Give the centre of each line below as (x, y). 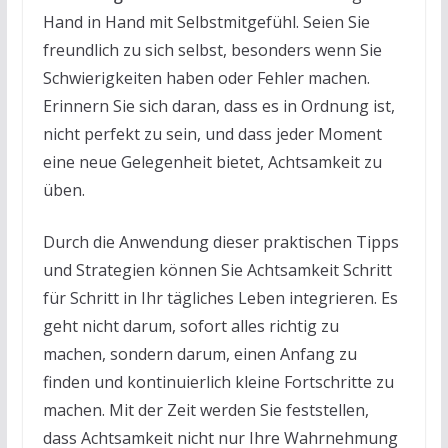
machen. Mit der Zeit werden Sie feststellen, (205, 409)
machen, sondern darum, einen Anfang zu (199, 353)
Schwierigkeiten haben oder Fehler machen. (206, 77)
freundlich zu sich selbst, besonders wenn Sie (212, 49)
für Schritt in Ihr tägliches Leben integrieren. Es (220, 297)
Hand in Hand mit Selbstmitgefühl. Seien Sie (206, 21)
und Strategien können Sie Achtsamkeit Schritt (217, 269)
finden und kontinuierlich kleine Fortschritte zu (218, 381)
